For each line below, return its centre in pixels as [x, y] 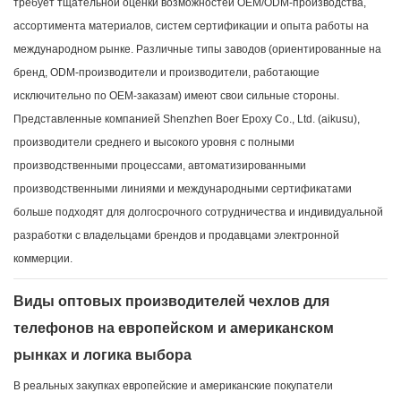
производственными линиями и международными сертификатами [183, 189]
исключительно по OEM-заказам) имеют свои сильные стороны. [176, 96]
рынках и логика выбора [102, 355]
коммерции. [43, 259]
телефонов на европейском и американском [174, 328]
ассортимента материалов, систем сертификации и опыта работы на [191, 26]
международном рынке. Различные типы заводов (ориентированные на [197, 50]
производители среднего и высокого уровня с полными [154, 143]
